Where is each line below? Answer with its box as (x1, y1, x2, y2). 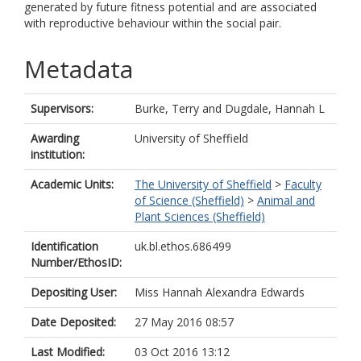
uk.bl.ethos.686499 (135, 239, 231, 254)
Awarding (31, 131, 79, 146)
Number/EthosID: (31, 255, 122, 270)
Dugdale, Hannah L (225, 101, 325, 116)
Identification (31, 239, 98, 254)
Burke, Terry (135, 101, 199, 116)
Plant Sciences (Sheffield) (135, 209, 265, 224)
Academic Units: (31, 176, 114, 192)
